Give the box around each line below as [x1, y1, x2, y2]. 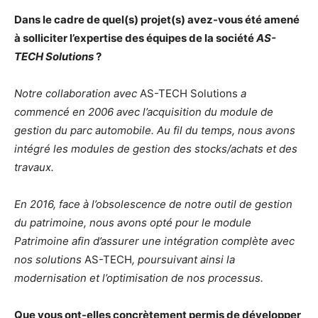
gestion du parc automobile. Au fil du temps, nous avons [14, 124, 295, 137]
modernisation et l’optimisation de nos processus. [14, 271, 263, 285]
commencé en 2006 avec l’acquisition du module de [14, 105, 273, 119]
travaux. [14, 160, 54, 174]
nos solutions [14, 253, 84, 266]
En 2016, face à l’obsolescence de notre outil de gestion [14, 197, 292, 211]
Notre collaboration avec [14, 87, 140, 100]
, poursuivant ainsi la [132, 253, 235, 266]
